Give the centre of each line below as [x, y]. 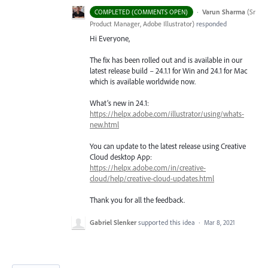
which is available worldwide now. [143, 81]
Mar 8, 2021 [220, 222]
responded [211, 23]
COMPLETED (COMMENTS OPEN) [141, 12]
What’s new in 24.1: [119, 103]
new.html [104, 124]
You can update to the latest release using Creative [168, 146]
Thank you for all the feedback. [137, 200]
